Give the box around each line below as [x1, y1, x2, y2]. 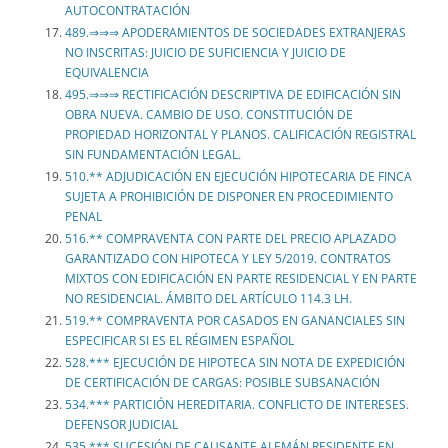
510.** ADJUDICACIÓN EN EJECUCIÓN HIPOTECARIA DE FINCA [65, 168, 412, 186]
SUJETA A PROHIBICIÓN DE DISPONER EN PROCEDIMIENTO [65, 188, 393, 206]
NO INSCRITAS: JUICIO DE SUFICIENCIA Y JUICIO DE [65, 44, 346, 62]
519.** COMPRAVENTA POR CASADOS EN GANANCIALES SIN [65, 312, 405, 330]
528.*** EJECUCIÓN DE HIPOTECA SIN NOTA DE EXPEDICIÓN [65, 354, 405, 372]
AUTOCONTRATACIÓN [65, 2, 190, 20]
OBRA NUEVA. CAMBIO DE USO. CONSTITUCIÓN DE [65, 106, 353, 124]
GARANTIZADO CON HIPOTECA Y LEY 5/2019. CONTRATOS [65, 250, 391, 268]
